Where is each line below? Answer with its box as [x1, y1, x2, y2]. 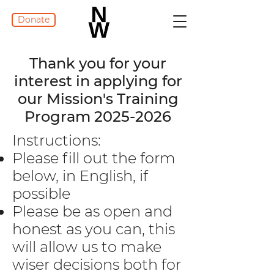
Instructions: [12, 131, 101, 149]
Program [24, 108, 94, 125]
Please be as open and [12, 202, 172, 220]
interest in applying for [13, 72, 182, 90]
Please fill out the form [12, 149, 176, 167]
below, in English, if [12, 167, 148, 185]
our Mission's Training [17, 90, 179, 108]
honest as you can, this [12, 220, 175, 238]
